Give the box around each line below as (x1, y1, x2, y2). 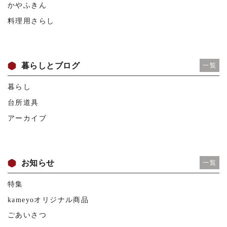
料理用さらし (8, 17, 55, 25)
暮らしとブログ (21, 61, 80, 70)
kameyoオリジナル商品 (8, 196, 89, 204)
